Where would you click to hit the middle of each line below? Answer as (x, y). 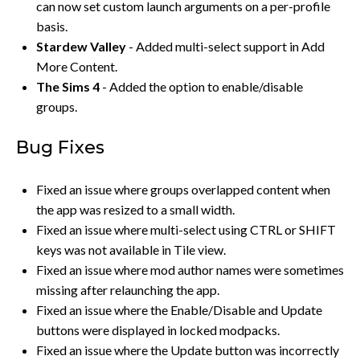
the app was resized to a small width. (135, 209)
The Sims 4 (68, 86)
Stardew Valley (81, 46)
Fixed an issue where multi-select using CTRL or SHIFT (186, 229)
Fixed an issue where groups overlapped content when (183, 189)
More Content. (77, 66)
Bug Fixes (60, 147)
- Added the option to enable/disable (201, 86)
